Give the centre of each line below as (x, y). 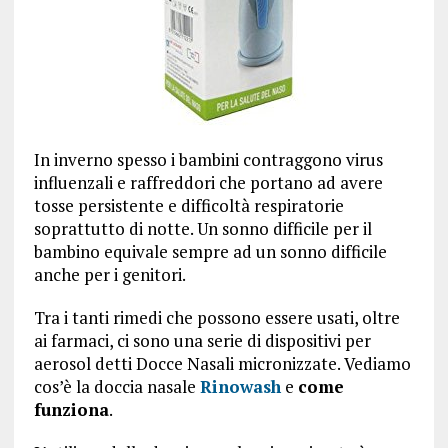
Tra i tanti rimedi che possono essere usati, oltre (216, 317)
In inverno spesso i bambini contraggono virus (208, 159)
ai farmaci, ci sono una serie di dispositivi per (202, 340)
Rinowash (240, 386)
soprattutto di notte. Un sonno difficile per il (202, 228)
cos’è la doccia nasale (116, 386)
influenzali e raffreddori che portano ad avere (208, 182)
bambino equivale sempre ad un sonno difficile (210, 251)
